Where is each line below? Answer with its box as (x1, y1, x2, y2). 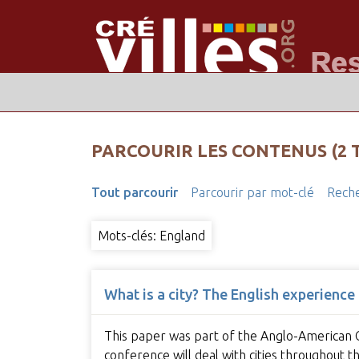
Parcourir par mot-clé (190, 185, 314, 200)
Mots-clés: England (97, 228, 205, 244)
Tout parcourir (91, 185, 178, 200)
